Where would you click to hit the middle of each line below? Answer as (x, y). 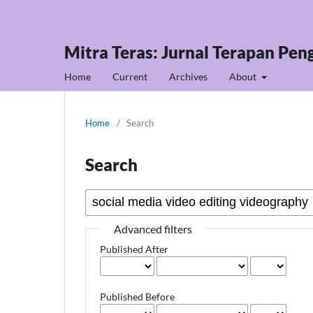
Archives (188, 76)
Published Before (138, 296)
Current (130, 76)
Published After (134, 249)
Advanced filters (153, 228)
